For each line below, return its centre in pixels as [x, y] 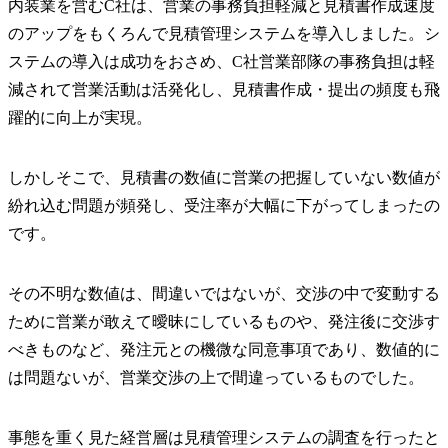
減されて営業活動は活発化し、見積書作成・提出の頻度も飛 [224, 89]
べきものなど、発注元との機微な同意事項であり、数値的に [224, 349]
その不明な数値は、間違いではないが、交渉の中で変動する [224, 293]
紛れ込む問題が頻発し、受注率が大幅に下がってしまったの [224, 205]
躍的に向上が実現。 [80, 117]
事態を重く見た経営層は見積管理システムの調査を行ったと [224, 437]
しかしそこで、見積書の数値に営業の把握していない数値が [224, 177]
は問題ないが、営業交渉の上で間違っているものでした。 [216, 377]
